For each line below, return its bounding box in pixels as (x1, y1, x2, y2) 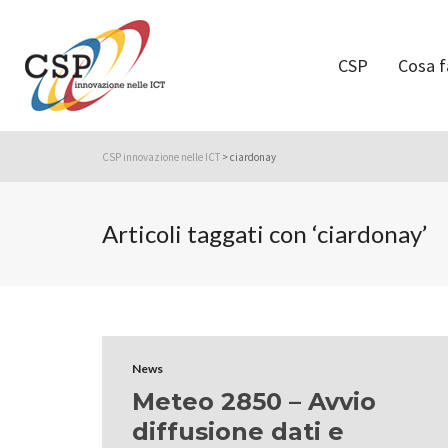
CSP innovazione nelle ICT (102, 150, 220, 164)
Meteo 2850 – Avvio (132, 387, 376, 416)
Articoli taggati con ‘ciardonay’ (102, 219, 427, 248)
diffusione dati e (132, 417, 344, 446)
